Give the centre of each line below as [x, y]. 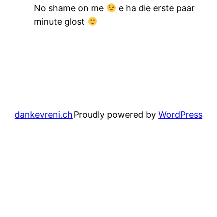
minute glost [61, 21]
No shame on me [70, 8]
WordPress [180, 114]
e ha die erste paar [155, 8]
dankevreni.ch [44, 114]
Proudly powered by [116, 114]
